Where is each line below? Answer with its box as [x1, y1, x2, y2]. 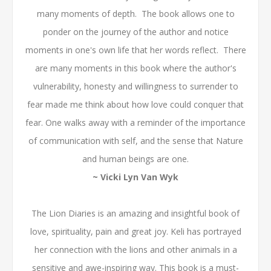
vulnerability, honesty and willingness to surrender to [33, 80, 238, 92]
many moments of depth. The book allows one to [36, 8, 235, 19]
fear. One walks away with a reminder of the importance [25, 117, 246, 128]
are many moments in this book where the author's [34, 62, 237, 74]
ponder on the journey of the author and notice [42, 26, 229, 38]
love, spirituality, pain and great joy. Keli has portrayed [30, 226, 241, 237]
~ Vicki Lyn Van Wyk [93, 171, 178, 183]
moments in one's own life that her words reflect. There [25, 44, 246, 56]
